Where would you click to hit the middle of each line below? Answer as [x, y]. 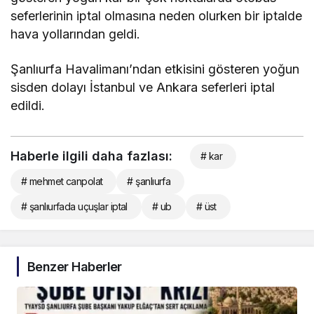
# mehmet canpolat [62, 181]
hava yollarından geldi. [77, 34]
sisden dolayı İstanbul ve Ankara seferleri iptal [143, 87]
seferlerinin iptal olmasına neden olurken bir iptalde [157, 15]
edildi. [28, 105]
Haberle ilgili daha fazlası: [91, 156]
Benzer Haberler [75, 266]
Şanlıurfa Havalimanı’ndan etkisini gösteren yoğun [155, 69]
